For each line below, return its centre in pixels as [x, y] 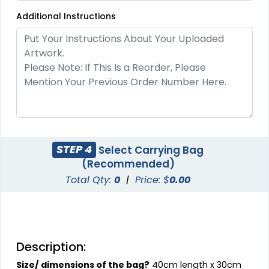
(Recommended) [128, 164]
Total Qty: [90, 180]
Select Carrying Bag [150, 150]
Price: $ [153, 180]
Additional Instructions [66, 16]
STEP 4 [74, 150]
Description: [51, 246]
